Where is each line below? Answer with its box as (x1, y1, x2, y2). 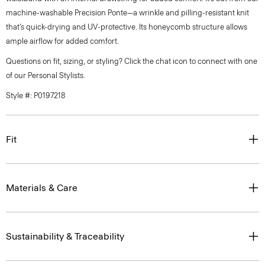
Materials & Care (6, 182, 77, 193)
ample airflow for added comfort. (6, 37, 119, 46)
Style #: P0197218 (6, 91, 65, 100)
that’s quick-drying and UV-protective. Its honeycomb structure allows (6, 22, 247, 31)
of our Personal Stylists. (6, 71, 85, 80)
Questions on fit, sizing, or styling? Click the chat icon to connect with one (6, 57, 257, 66)
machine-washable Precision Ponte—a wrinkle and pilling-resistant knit (6, 8, 249, 17)
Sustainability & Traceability (6, 231, 124, 242)
